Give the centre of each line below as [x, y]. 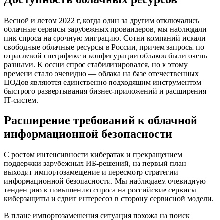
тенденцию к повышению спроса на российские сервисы [100, 190]
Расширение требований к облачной [101, 121]
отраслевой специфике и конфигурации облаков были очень [106, 55]
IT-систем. [21, 100]
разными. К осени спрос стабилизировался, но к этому [96, 64]
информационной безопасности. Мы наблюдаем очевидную [105, 181]
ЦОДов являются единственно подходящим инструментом [103, 82]
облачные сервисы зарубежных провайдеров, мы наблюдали [105, 29]
